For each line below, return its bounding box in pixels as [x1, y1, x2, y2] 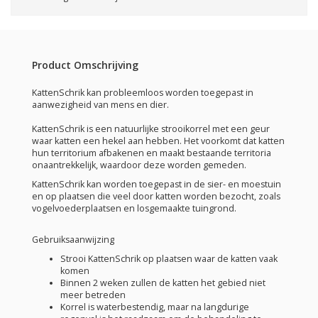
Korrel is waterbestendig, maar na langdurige [60, 300, 249, 313]
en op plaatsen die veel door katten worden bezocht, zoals [32, 190, 280, 202]
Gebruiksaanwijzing [32, 233, 114, 246]
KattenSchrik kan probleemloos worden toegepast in [32, 86, 253, 99]
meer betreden [60, 288, 126, 301]
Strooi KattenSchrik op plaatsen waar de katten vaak [60, 252, 278, 265]
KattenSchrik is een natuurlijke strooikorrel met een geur [32, 122, 270, 135]
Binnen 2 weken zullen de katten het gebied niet [60, 276, 265, 289]
